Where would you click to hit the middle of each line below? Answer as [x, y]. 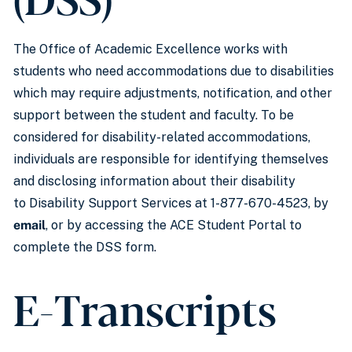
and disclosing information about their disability [154, 181]
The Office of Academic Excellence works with [150, 49]
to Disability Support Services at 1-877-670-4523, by [171, 203]
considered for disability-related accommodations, [162, 137]
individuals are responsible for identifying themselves [171, 159]
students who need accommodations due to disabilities [174, 71]
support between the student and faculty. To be [154, 115]
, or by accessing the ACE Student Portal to [174, 225]
